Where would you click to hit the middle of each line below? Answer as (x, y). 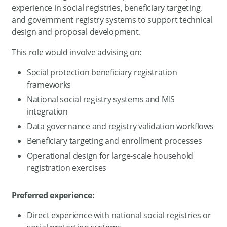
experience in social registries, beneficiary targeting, (107, 7)
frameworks (49, 84)
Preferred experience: (53, 195)
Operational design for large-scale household (110, 155)
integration (47, 111)
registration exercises (66, 167)
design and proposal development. (76, 32)
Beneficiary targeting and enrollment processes (114, 141)
